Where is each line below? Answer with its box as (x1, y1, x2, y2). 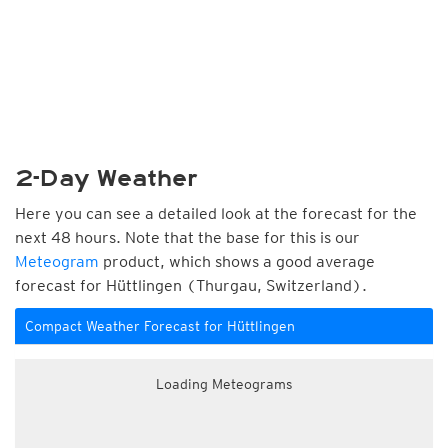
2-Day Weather (15, 165, 198, 192)
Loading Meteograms (155, 376, 293, 392)
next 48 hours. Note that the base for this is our (15, 228, 360, 247)
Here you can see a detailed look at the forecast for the (15, 204, 417, 223)
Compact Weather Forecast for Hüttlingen (25, 318, 295, 334)
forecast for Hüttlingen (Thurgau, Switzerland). (15, 276, 367, 295)
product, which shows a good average (99, 252, 375, 271)
